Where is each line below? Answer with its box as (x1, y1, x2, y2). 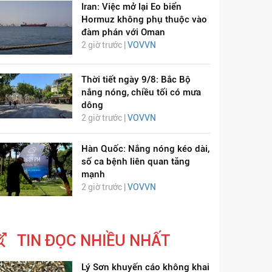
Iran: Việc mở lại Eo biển (81, 1, 182, 13)
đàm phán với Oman (81, 27, 165, 38)
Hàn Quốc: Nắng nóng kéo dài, (81, 143, 209, 154)
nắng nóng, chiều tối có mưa (81, 86, 201, 98)
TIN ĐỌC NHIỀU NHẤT (17, 231, 170, 250)
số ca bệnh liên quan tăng (81, 155, 190, 167)
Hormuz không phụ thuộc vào (81, 14, 207, 25)
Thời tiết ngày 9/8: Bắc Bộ (81, 73, 191, 85)
